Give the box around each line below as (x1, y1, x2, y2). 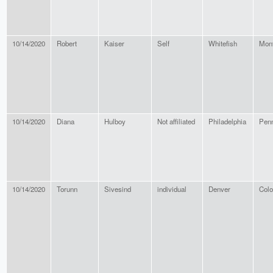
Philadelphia (208, 116, 246, 127)
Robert (57, 38, 77, 49)
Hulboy (104, 116, 126, 127)
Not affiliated (157, 116, 195, 127)
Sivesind (104, 184, 131, 194)
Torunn (57, 184, 77, 194)
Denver (208, 184, 230, 194)
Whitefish (208, 38, 237, 49)
